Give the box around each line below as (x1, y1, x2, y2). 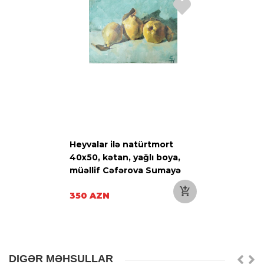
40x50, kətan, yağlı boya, (70, 151, 180, 163)
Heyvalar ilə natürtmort (70, 138, 173, 150)
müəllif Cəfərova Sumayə (70, 164, 181, 176)
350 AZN (70, 190, 110, 201)
